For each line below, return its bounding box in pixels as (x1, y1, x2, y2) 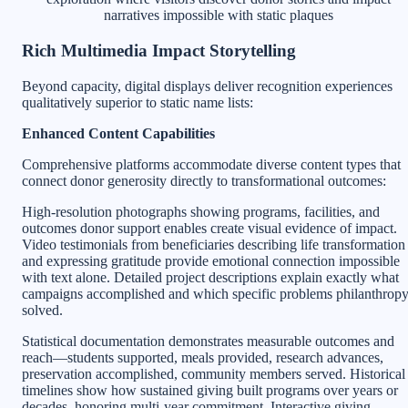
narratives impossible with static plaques (104, 7, 333, 24)
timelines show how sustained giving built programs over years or (22, 382, 398, 398)
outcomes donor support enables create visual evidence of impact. (22, 219, 397, 236)
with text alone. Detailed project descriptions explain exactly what (22, 269, 399, 285)
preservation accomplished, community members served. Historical (22, 365, 405, 382)
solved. (22, 301, 63, 318)
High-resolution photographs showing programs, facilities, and (22, 203, 380, 219)
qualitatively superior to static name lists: (22, 94, 253, 110)
